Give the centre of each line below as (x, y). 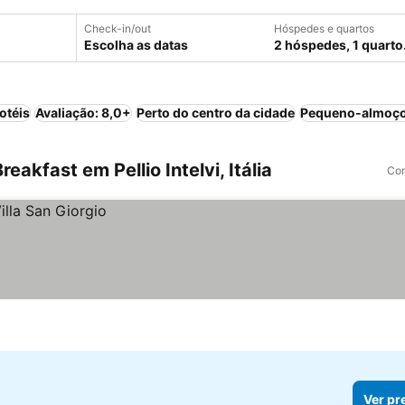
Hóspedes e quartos (324, 28)
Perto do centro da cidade (216, 113)
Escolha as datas (136, 45)
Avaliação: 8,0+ (83, 113)
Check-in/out (118, 28)
